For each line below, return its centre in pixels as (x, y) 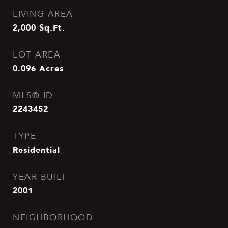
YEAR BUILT (40, 177)
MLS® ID (33, 95)
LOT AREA (37, 55)
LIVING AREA (43, 14)
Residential (36, 150)
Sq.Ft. (52, 27)
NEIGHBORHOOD (53, 218)
